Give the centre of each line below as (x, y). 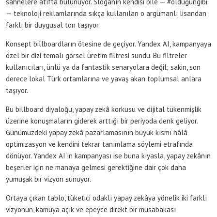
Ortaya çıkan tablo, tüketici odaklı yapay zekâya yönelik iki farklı (106, 198)
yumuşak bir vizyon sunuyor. (48, 179)
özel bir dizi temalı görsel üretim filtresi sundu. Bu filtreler (96, 55)
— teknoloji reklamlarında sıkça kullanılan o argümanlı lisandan (106, 13)
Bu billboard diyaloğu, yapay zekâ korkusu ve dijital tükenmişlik (104, 109)
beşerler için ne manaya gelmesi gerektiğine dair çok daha (96, 167)
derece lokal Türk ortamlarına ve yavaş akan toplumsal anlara (104, 78)
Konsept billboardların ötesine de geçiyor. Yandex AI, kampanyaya (108, 44)
